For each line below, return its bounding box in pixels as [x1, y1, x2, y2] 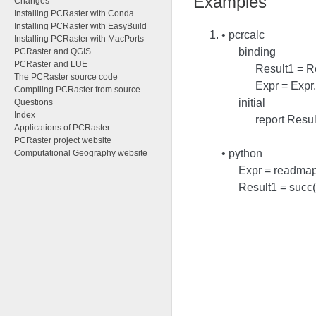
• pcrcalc [221, 28, 265, 41]
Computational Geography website [14, 148, 147, 158]
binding [238, 45, 276, 58]
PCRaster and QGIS [14, 47, 91, 56]
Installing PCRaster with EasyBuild [14, 21, 147, 31]
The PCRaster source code [14, 72, 118, 82]
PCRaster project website [14, 135, 111, 145]
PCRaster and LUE [14, 59, 87, 69]
